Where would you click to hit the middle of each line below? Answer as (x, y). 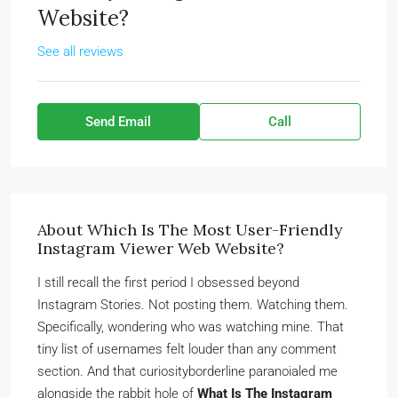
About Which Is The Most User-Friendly (190, 230)
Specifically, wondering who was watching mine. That (191, 327)
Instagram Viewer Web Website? (161, 249)
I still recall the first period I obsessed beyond (168, 283)
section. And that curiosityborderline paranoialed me (187, 372)
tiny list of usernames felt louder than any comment (187, 350)
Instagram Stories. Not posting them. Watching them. (193, 305)
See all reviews (80, 52)
